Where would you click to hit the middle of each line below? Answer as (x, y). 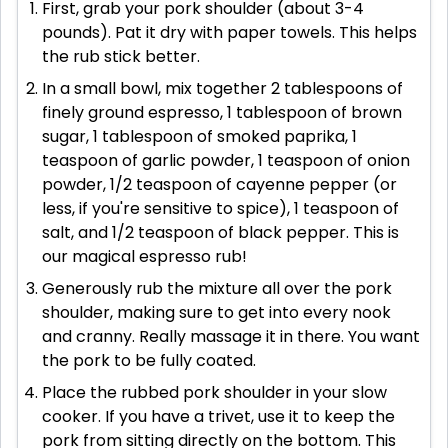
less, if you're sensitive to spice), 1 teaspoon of (220, 209)
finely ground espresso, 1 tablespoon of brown (222, 113)
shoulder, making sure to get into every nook (216, 313)
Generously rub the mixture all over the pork (217, 289)
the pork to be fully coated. (149, 361)
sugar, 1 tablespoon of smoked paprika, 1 (199, 137)
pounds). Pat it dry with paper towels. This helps (229, 33)
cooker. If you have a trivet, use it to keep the (218, 417)
